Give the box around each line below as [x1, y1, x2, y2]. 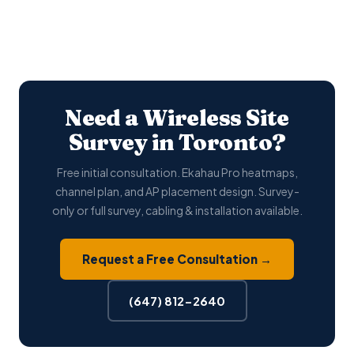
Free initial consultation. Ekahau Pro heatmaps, [56, 165, 298, 179]
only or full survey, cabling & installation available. [51, 203, 303, 217]
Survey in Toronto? [68, 129, 286, 156]
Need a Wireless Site [65, 104, 289, 131]
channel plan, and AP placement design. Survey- [55, 184, 299, 198]
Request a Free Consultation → [82, 251, 272, 266]
